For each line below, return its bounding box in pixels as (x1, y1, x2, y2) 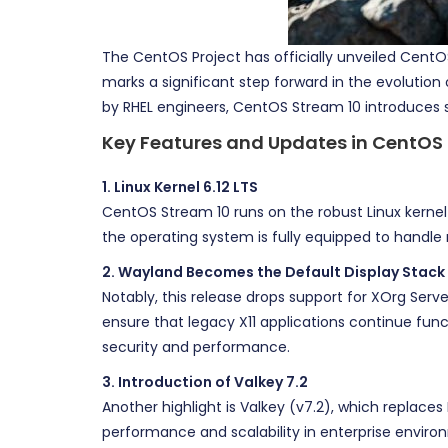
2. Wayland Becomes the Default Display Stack (102, 262, 445, 282)
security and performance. (102, 337, 290, 357)
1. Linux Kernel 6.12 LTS (102, 177, 258, 197)
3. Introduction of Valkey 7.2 (102, 372, 308, 392)
